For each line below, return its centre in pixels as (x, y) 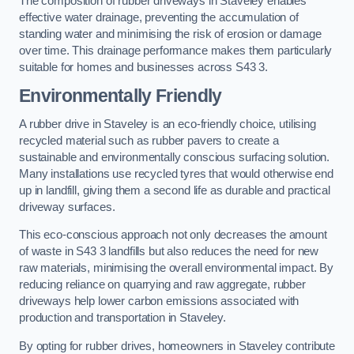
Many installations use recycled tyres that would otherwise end (176, 173)
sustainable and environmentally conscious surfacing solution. (175, 157)
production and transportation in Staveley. (122, 318)
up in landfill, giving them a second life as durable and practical (175, 190)
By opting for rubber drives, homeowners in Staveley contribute (177, 346)
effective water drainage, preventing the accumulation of (159, 17)
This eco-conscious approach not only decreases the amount (173, 235)
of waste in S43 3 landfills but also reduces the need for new (169, 252)
